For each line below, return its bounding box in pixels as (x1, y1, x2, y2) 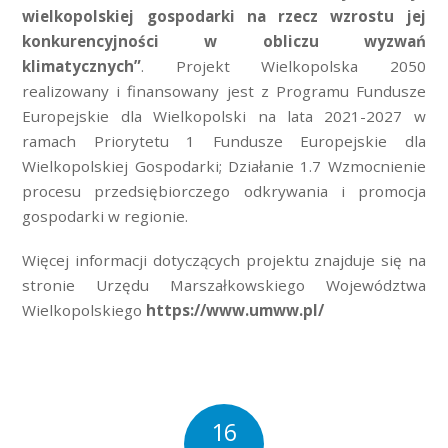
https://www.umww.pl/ (146, 300, 325, 321)
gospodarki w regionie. (22, 205, 189, 226)
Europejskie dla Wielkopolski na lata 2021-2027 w (22, 105, 426, 126)
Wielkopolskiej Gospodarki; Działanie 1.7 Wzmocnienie (22, 155, 426, 176)
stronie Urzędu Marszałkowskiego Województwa (22, 275, 426, 296)
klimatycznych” (22, 55, 142, 76)
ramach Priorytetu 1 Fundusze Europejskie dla (22, 130, 426, 151)
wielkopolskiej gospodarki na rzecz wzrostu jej (22, 5, 426, 26)
